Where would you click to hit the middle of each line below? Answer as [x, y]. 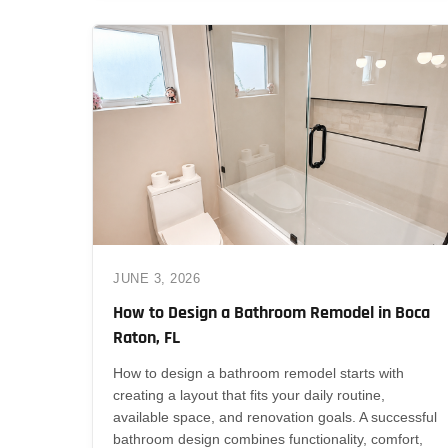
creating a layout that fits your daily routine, [249, 394]
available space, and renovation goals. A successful [275, 416]
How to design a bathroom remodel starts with [258, 372]
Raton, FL [146, 337]
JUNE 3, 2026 [156, 278]
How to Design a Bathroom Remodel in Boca [271, 312]
